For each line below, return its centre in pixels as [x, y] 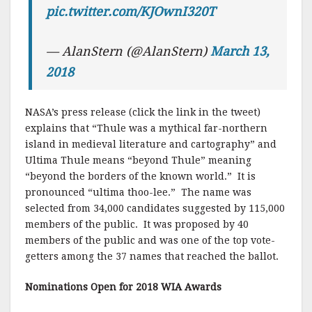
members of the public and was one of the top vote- [150, 240]
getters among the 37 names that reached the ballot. [152, 256]
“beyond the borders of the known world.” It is [140, 176]
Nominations [56, 287]
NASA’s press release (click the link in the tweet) [143, 112]
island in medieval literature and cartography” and [151, 144]
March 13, [240, 51]
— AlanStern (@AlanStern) [128, 51]
